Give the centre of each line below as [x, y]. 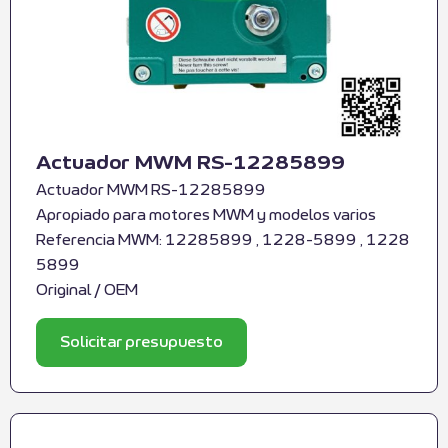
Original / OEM [87, 291]
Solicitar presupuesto [141, 342]
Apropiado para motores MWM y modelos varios [206, 216]
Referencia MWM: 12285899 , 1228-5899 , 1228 [223, 241]
